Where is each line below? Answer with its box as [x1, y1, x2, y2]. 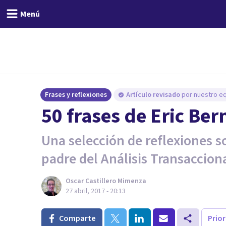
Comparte [59, 213, 96, 224]
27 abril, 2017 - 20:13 [66, 186, 126, 196]
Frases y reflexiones [45, 90, 107, 100]
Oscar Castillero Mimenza [66, 176, 146, 186]
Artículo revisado [126, 90, 182, 100]
